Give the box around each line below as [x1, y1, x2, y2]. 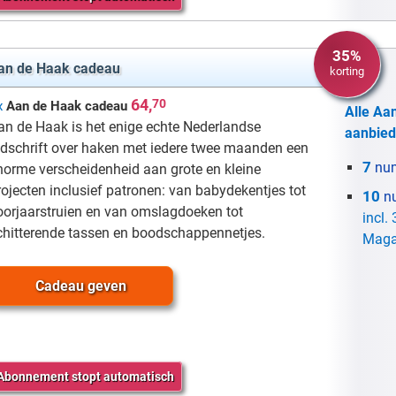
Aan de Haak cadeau [6, 97, 127, 114]
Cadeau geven [35, 277, 126, 294]
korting [330, 64, 364, 78]
